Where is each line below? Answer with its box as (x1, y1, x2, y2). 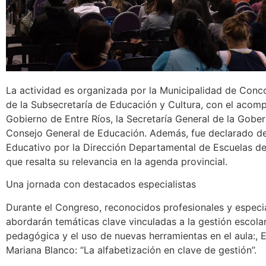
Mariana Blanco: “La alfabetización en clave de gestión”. (6, 243, 256, 256)
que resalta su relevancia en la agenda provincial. (6, 156, 227, 168)
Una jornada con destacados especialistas (6, 178, 196, 191)
